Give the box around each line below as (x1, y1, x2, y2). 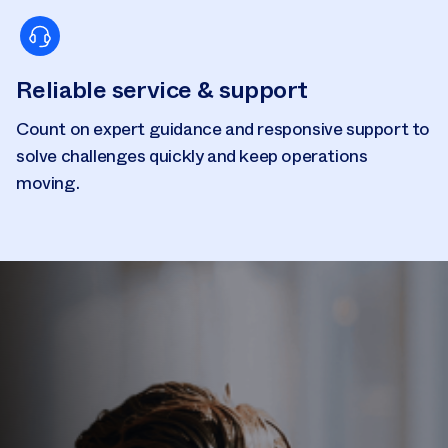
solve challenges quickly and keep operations (16, 145, 368, 167)
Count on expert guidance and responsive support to (16, 118, 431, 140)
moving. (16, 172, 80, 194)
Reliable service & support (16, 73, 308, 107)
